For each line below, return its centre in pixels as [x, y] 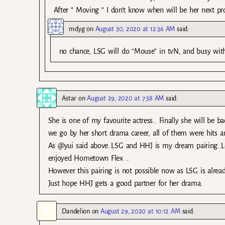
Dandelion [76, 211]
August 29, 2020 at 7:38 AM [126, 98]
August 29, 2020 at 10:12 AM [140, 211]
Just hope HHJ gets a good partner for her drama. [125, 183]
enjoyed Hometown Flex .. [89, 158]
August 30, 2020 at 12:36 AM [135, 29]
